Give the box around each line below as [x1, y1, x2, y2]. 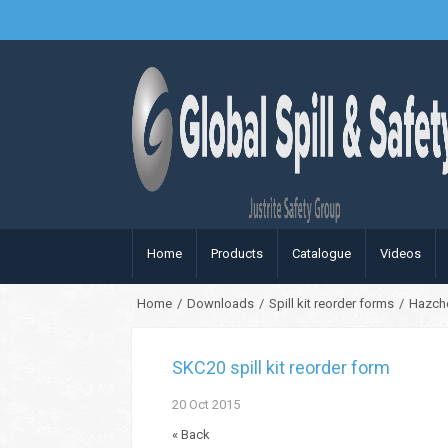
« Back [172, 427, 210, 442]
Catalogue [292, 246, 351, 261]
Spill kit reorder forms [269, 296, 394, 311]
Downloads [187, 296, 254, 311]
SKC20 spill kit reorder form [172, 357, 390, 378]
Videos [380, 246, 421, 261]
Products [211, 246, 263, 261]
